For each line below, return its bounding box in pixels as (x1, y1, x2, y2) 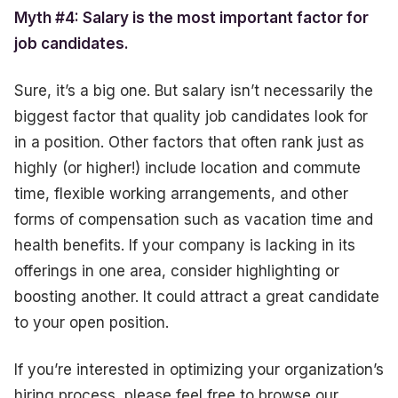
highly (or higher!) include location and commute (14, 158, 361, 177)
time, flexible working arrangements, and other (14, 184, 348, 203)
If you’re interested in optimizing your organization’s (14, 360, 384, 378)
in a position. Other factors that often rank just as (14, 132, 364, 151)
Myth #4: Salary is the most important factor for (14, 9, 369, 28)
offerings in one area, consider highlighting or (14, 261, 339, 280)
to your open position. (14, 313, 169, 331)
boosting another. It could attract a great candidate (14, 287, 379, 306)
